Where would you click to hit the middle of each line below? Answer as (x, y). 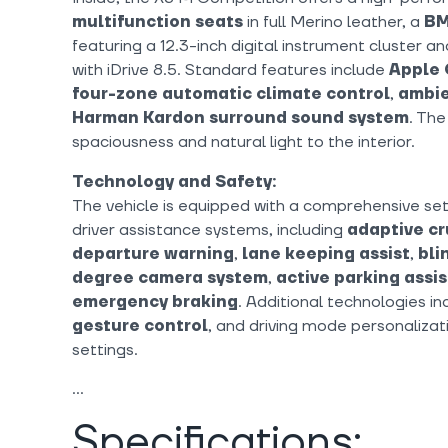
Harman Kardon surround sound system (240, 118)
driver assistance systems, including (209, 230)
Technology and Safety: (174, 182)
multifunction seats (157, 22)
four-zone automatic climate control (231, 94)
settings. (105, 350)
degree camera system (170, 278)
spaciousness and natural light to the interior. (243, 142)
